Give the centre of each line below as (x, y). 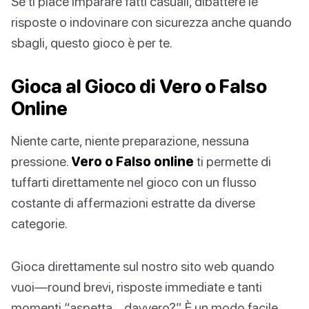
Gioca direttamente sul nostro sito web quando (143, 266)
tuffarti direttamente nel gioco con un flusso (134, 182)
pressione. (41, 161)
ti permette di (232, 161)
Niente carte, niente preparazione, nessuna (130, 141)
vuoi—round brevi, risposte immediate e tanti (137, 287)
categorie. (39, 223)
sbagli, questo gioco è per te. (92, 43)
